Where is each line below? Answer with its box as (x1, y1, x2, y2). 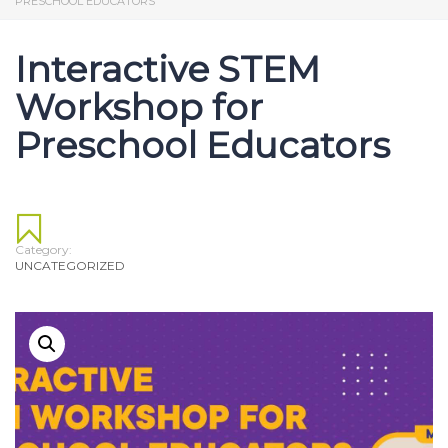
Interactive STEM (15, 46, 320, 91)
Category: (15, 241, 72, 257)
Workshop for (15, 84, 263, 129)
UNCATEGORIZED (15, 257, 125, 273)
